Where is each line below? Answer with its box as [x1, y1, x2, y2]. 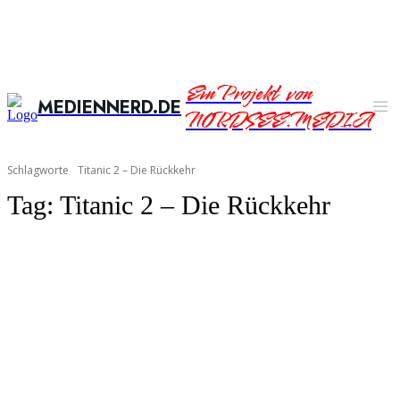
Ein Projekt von [186, 79, 312, 110]
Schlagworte [7, 162, 69, 178]
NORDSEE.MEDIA [186, 105, 371, 137]
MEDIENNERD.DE [37, 95, 181, 121]
